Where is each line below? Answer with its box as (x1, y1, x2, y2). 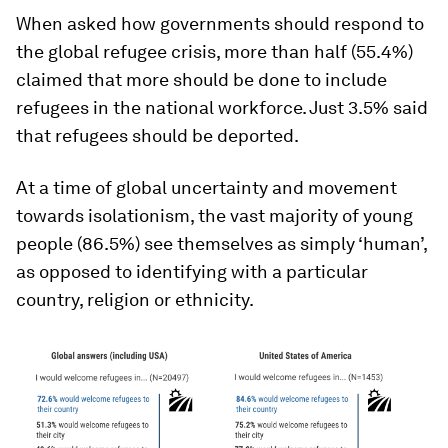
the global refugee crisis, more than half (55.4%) (16, 40, 413, 62)
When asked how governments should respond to (16, 12, 424, 34)
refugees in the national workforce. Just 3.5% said (16, 96, 428, 118)
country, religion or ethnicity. (16, 288, 254, 310)
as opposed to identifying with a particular (16, 260, 368, 282)
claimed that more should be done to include (16, 68, 387, 90)
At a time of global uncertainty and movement (16, 176, 397, 198)
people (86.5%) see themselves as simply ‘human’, (16, 232, 427, 254)
